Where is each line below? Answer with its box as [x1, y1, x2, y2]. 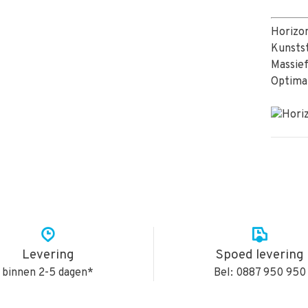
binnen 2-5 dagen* [2, 266, 94, 280]
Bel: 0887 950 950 [214, 266, 307, 280]
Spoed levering [216, 247, 305, 263]
